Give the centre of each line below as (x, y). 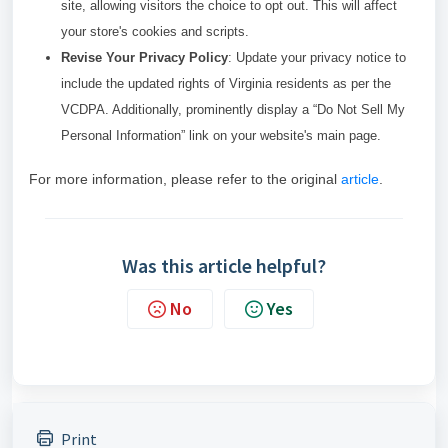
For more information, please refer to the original (185, 179)
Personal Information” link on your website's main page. (221, 135)
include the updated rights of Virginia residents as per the (226, 83)
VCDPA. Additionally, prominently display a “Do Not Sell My (233, 109)
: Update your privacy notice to (317, 57)
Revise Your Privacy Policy (144, 57)
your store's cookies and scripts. (155, 31)
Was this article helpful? (224, 265)
